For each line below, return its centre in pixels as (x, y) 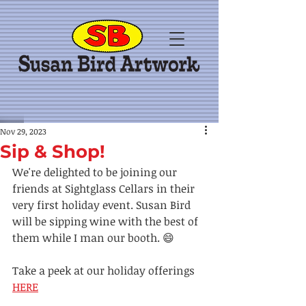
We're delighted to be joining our (96, 172)
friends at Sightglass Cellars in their (105, 189)
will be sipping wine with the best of (107, 221)
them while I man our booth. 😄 (93, 238)
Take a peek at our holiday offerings (105, 270)
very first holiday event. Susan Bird (103, 205)
